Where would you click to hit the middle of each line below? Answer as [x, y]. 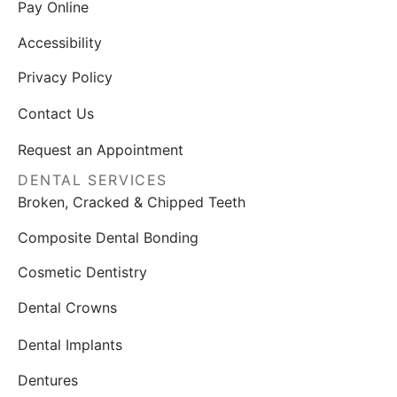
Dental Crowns [67, 309]
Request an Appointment [101, 149]
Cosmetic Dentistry [82, 272]
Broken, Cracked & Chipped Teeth [132, 202]
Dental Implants [70, 344]
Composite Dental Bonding [108, 237]
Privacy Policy [65, 78]
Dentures [48, 380]
